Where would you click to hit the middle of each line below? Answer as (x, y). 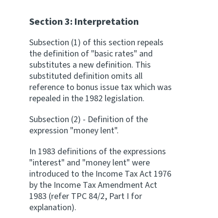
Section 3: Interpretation (84, 22)
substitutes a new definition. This (90, 65)
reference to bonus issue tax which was (100, 87)
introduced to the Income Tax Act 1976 (100, 174)
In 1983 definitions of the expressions (98, 152)
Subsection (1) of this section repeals (96, 43)
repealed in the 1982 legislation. (87, 99)
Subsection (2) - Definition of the (89, 119)
